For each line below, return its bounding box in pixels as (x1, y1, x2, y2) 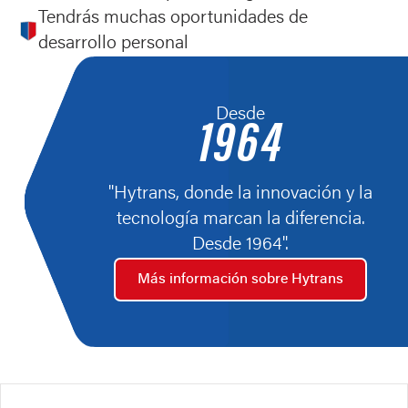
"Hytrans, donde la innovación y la (108, 185, 372, 203)
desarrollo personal (38, 35, 189, 53)
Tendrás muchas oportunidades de (38, 9, 308, 27)
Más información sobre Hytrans (138, 272, 343, 287)
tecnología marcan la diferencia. (116, 210, 365, 229)
